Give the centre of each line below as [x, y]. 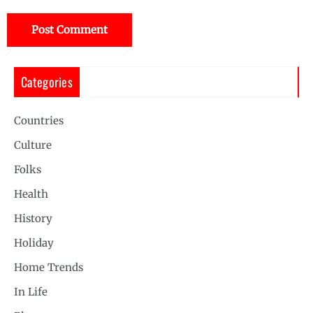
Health [31, 194]
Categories [47, 82]
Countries [39, 121]
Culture [33, 145]
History [33, 219]
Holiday [34, 243]
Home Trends [49, 268]
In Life [31, 292]
